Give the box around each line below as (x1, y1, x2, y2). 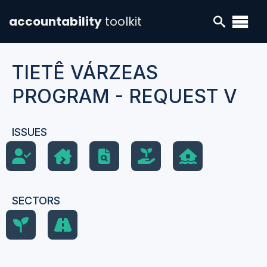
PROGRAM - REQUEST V (12, 85, 237, 108)
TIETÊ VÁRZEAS (12, 61, 158, 84)
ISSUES (12, 126, 47, 138)
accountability (9, 13, 102, 30)
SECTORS (12, 194, 60, 207)
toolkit (105, 13, 142, 30)
